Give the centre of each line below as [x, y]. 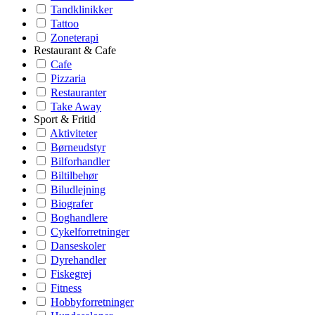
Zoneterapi [75, 38]
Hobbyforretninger [92, 302]
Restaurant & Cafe [75, 50]
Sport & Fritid [65, 119]
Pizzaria [68, 78]
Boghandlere [79, 218]
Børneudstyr [78, 147]
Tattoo [65, 24]
